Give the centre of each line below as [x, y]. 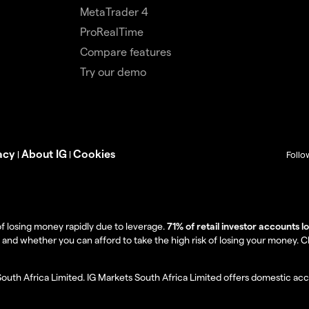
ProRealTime [111, 31]
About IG [44, 153]
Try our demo [113, 71]
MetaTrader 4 [114, 11]
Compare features [125, 51]
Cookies [94, 153]
